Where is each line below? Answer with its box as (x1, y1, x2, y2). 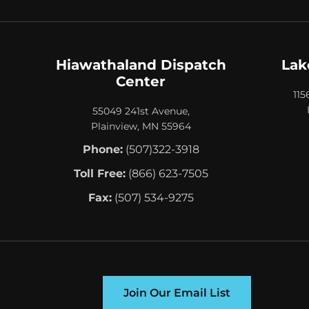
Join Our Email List (123, 286, 230, 299)
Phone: (82, 142, 123, 156)
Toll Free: (73, 166, 126, 180)
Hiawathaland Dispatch (55, 56, 226, 73)
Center (116, 72, 166, 90)
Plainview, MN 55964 (90, 119, 191, 132)
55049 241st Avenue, (92, 104, 190, 117)
